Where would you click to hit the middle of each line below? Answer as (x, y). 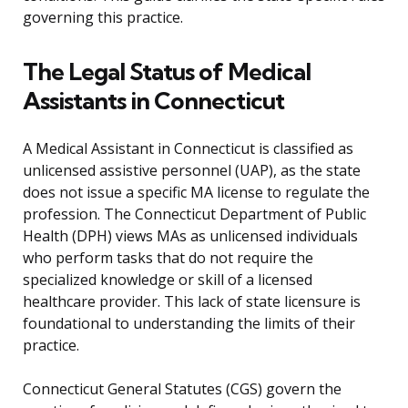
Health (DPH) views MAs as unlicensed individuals (190, 236)
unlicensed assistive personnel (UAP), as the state (192, 171)
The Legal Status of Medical (167, 72)
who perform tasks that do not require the (168, 258)
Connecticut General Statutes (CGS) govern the (182, 389)
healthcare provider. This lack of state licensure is (192, 302)
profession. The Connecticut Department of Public (194, 214)
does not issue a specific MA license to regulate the (196, 193)
